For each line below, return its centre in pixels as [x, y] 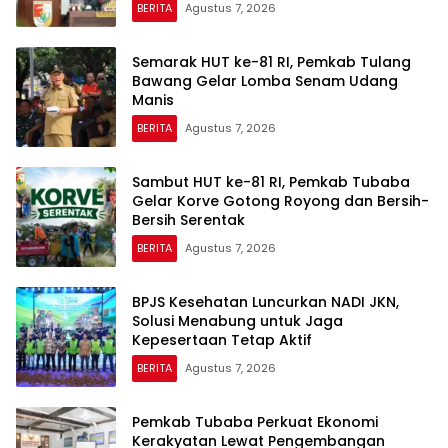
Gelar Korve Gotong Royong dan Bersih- [280, 200]
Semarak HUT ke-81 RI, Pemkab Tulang [271, 61]
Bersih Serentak [188, 219]
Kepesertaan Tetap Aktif [222, 339]
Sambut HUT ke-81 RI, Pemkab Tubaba [271, 181]
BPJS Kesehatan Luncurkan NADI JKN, [265, 301]
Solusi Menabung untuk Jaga [237, 320]
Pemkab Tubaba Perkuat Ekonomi [255, 421]
